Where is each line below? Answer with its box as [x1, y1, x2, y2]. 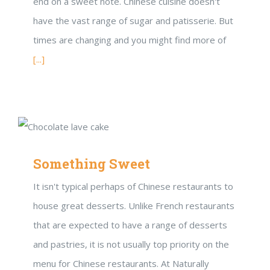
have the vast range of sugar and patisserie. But [33, 14, 233, 27]
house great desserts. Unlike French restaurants [33, 199, 234, 212]
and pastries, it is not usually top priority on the [33, 238, 229, 250]
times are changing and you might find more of [33, 34, 226, 46]
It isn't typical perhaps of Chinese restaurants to [33, 180, 233, 192]
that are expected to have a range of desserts [33, 219, 227, 231]
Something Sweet [33, 155, 150, 172]
